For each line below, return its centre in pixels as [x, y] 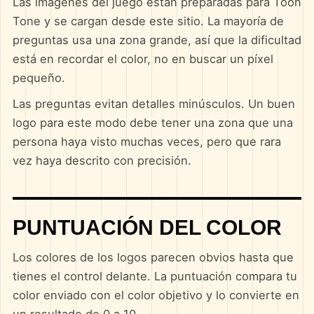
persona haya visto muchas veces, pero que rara [146, 142]
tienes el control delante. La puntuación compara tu [155, 276]
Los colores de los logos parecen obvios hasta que [153, 257]
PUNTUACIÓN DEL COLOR [147, 227]
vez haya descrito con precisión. [102, 161]
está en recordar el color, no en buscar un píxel [143, 59]
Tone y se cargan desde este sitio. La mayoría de [148, 21]
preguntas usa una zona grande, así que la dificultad [157, 40]
